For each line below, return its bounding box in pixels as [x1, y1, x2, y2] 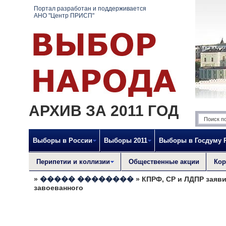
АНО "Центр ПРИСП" [34, 12, 94, 19]
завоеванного [34, 184, 83, 192]
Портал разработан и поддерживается [34, 5, 146, 12]
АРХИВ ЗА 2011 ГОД [29, 102, 179, 119]
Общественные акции [129, 158, 199, 165]
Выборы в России [33, 137, 92, 144]
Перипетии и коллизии [36, 158, 110, 165]
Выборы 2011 [104, 137, 147, 144]
